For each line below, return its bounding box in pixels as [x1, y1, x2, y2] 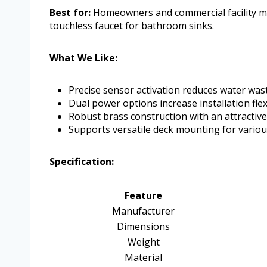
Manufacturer [112, 204, 175, 218]
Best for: [49, 6, 91, 20]
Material [125, 251, 162, 265]
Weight [127, 235, 160, 249]
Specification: [49, 155, 114, 169]
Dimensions [117, 220, 170, 234]
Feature [125, 189, 162, 203]
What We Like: [49, 51, 117, 65]
